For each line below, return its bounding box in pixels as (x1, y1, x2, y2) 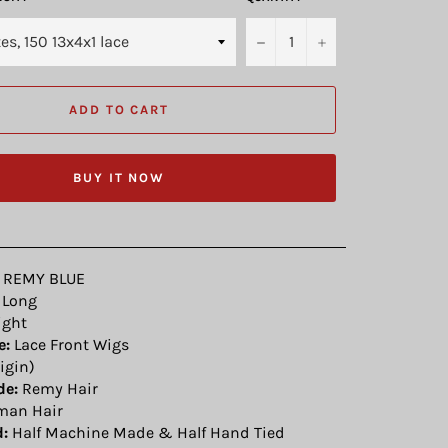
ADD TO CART (68, 102, 170, 118)
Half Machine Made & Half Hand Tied (8, 422, 285, 442)
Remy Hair (18, 378, 98, 398)
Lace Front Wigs (10, 334, 129, 354)
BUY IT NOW (72, 170, 166, 186)
